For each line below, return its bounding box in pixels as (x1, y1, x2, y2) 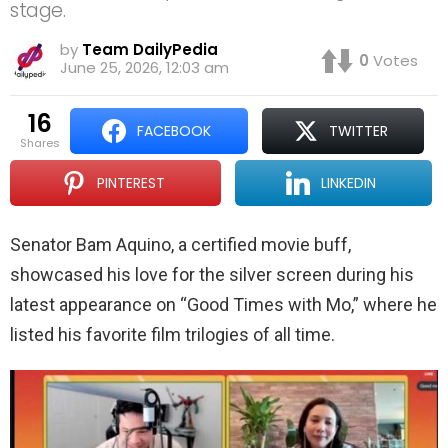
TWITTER (328, 121, 388, 142)
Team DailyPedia (82, 39, 218, 61)
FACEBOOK (137, 121, 212, 142)
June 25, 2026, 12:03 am (60, 57, 229, 79)
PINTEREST (96, 173, 165, 194)
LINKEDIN (321, 173, 377, 194)
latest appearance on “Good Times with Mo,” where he (10, 294, 437, 316)
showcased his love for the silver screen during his (10, 264, 414, 286)
